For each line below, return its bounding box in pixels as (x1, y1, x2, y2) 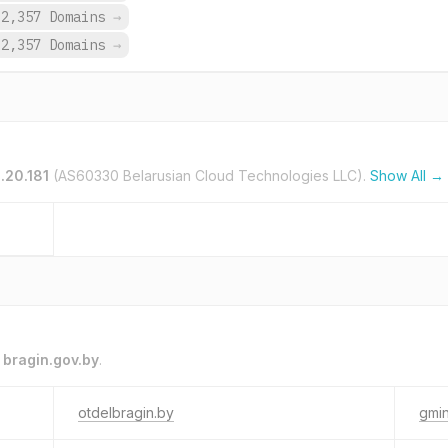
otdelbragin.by (78, 404, 174, 421)
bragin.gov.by (3, 351, 99, 368)
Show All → (370, 167, 444, 184)
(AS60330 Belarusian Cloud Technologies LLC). (49, 167, 370, 184)
